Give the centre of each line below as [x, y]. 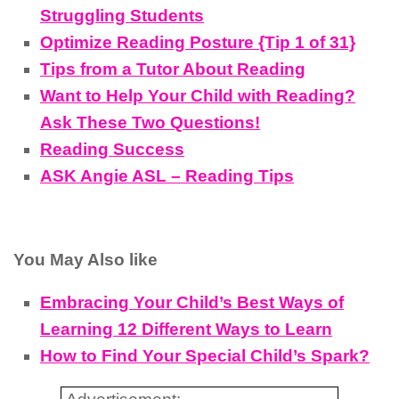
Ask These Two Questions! [150, 122]
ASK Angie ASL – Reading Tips [167, 175]
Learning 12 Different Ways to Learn [186, 330]
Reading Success [112, 149]
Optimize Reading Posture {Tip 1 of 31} [198, 42]
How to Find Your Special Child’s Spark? [205, 356]
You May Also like [85, 259]
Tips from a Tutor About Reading [173, 69]
